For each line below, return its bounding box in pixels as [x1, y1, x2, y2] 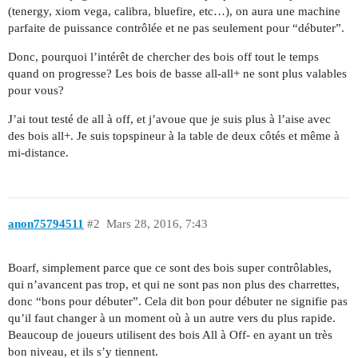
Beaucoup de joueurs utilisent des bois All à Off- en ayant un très [8, 328, 332, 342]
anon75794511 [8, 217, 84, 231]
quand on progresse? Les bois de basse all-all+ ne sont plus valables [8, 66, 347, 80]
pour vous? [8, 83, 64, 97]
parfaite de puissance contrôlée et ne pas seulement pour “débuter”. [8, 21, 344, 34]
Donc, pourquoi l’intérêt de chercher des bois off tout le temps [8, 50, 319, 63]
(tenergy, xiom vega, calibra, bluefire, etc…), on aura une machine [8, 4, 340, 18]
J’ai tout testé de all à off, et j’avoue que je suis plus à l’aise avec [8, 112, 331, 125]
